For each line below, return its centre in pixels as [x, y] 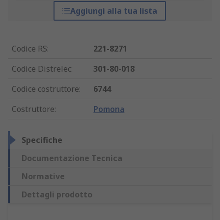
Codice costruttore [45, 89]
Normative [43, 177]
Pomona [109, 109]
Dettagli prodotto [57, 195]
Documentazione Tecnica [72, 158]
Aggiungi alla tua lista [114, 11]
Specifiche [42, 140]
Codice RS [29, 49]
